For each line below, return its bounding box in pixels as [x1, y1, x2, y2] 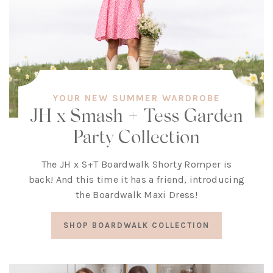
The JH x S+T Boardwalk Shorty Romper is [41, 158, 232, 171]
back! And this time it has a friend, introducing [28, 174, 245, 186]
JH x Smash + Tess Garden [30, 104, 243, 126]
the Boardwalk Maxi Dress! [75, 189, 197, 201]
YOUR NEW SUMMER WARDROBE [52, 93, 221, 104]
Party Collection [73, 126, 200, 147]
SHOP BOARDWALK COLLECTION [63, 221, 210, 230]
